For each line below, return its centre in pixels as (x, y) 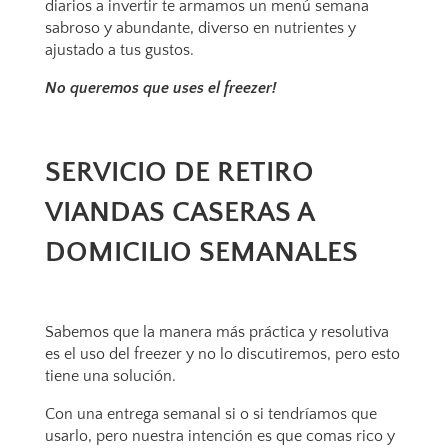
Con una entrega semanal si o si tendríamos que (210, 414)
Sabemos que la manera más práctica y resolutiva (216, 332)
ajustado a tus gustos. (119, 50)
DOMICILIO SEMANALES (201, 252)
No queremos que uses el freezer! (160, 88)
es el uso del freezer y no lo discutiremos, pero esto (222, 354)
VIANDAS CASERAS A (179, 212)
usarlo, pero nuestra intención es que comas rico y (219, 436)
